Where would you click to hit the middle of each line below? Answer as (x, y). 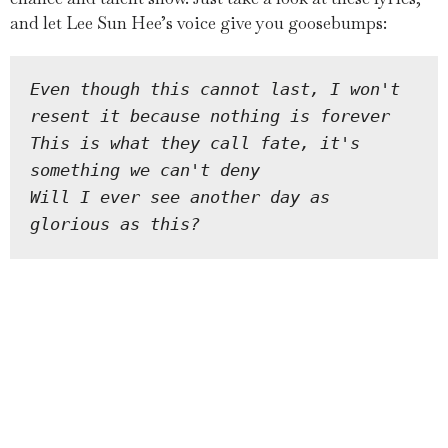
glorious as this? (115, 224)
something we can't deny (145, 170)
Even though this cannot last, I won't (215, 89)
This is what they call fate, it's (195, 143)
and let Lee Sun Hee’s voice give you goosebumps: (198, 22)
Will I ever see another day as (180, 197)
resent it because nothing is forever (210, 116)
